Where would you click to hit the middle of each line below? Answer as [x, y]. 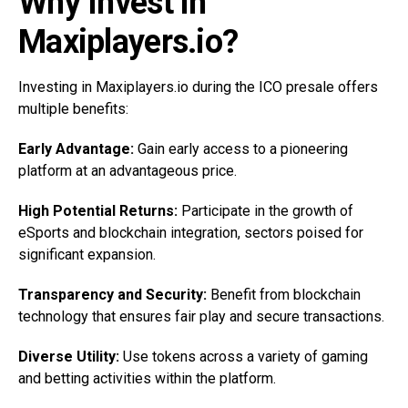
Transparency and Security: [112, 295]
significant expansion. [87, 255]
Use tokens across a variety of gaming [244, 357]
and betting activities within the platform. [147, 379]
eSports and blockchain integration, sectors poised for [191, 233]
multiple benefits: [73, 109]
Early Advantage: [76, 149]
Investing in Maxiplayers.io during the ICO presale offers [198, 87]
